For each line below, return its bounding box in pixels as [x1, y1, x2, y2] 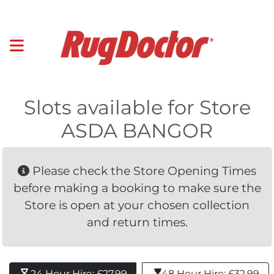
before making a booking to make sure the [13, 180, 261, 195]
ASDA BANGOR [61, 118, 213, 143]
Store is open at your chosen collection [24, 198, 250, 212]
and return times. [86, 215, 188, 229]
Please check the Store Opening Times [29, 163, 256, 178]
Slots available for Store [23, 95, 251, 119]
